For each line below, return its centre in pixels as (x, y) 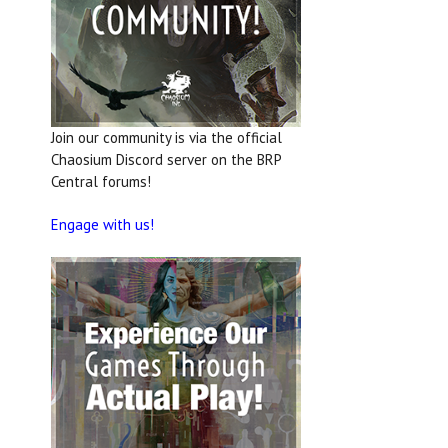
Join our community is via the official (166, 137)
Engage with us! (102, 224)
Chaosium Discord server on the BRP (166, 159)
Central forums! (101, 181)
